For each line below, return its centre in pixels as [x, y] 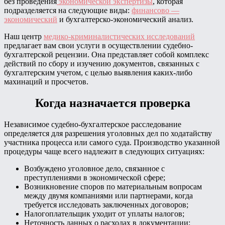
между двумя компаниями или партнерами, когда [108, 195]
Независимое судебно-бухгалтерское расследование [93, 124]
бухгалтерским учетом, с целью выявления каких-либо [98, 72]
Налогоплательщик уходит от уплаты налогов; [104, 213]
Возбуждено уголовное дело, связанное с [94, 168]
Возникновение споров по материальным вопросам [113, 186]
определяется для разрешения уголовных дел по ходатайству [108, 133]
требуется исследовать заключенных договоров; [106, 204]
